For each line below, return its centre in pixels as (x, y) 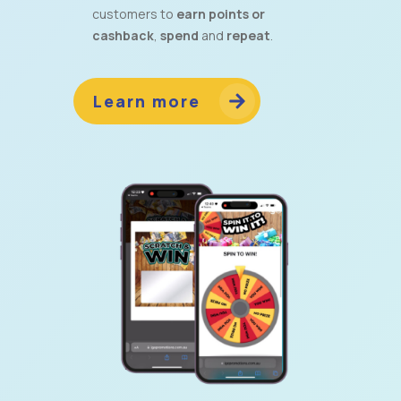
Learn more (150, 101)
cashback (124, 36)
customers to (133, 14)
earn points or (220, 14)
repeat (249, 36)
